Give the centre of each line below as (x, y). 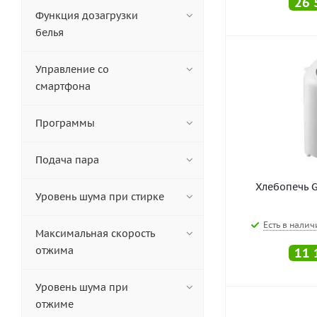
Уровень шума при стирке (100, 197)
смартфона (63, 86)
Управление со (72, 69)
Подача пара (67, 160)
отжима (54, 250)
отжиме (54, 304)
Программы (65, 123)
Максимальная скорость (95, 234)
